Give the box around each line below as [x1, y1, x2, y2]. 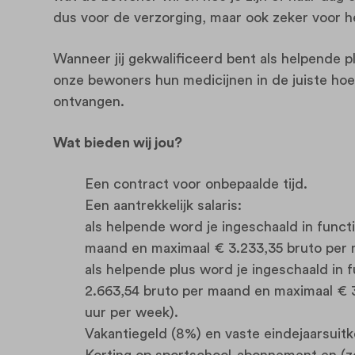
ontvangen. [53, 94, 128, 109]
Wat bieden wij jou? [53, 135, 185, 150]
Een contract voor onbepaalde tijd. [85, 176, 311, 191]
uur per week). [85, 304, 182, 319]
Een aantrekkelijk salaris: [85, 197, 250, 212]
